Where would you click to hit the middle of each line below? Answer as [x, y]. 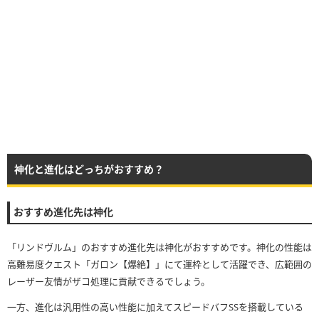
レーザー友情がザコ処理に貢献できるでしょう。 [109, 281]
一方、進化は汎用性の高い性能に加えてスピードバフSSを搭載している [155, 307]
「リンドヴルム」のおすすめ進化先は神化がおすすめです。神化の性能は [159, 247]
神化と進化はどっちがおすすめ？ [89, 169]
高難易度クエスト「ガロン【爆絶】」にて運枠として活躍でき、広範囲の [159, 264]
